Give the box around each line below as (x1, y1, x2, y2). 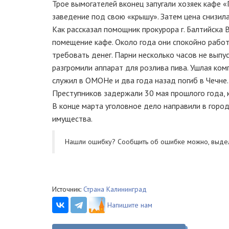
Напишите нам (107, 200, 152, 210)
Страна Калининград (83, 185, 147, 194)
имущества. (52, 113, 96, 124)
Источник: (52, 185, 83, 194)
